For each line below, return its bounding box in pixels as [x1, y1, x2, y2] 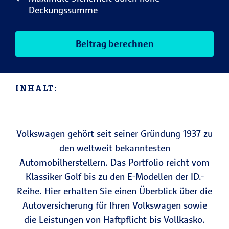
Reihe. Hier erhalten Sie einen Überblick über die [17, 185, 212, 197]
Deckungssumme [29, 4, 98, 16]
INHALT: [15, 83, 58, 94]
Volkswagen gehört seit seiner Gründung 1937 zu [16, 128, 213, 140]
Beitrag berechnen [75, 38, 154, 50]
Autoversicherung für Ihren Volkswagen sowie [22, 199, 207, 211]
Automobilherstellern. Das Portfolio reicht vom [19, 156, 210, 168]
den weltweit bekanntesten [59, 142, 170, 154]
